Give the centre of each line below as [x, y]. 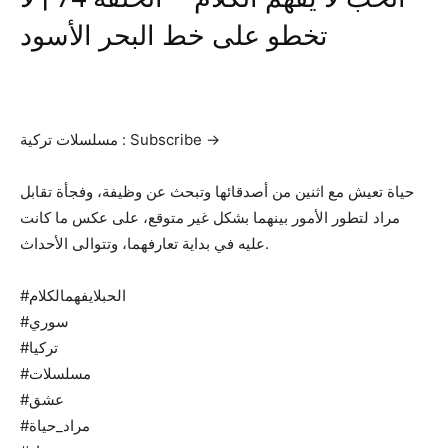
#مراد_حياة [59, 425]
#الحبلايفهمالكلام [77, 295]
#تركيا [43, 347]
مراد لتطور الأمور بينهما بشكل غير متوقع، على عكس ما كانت [210, 217]
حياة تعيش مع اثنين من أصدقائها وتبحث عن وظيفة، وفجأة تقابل [217, 191]
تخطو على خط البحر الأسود [174, 35]
